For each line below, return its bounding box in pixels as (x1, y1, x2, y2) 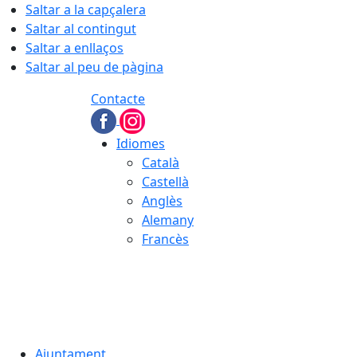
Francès (142, 230, 189, 248)
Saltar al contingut (25, 20, 136, 37)
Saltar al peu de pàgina (25, 58, 163, 76)
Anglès (142, 192, 182, 210)
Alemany (142, 211, 194, 229)
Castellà (142, 173, 189, 190)
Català (142, 154, 179, 171)
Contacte (91, 90, 145, 108)
